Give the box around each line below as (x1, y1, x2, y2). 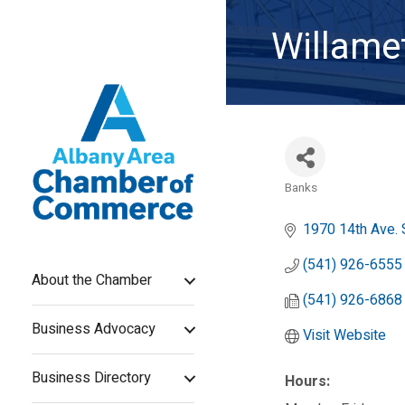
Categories (284, 191, 345, 210)
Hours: (285, 371, 330, 392)
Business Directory (32, 367, 151, 390)
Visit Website (303, 325, 386, 346)
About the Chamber (32, 269, 152, 292)
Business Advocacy (32, 318, 155, 341)
